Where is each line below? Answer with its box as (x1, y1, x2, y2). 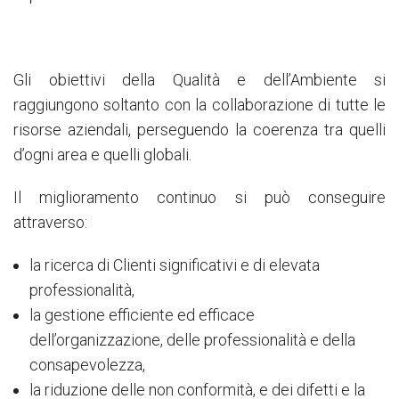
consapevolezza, (28, 354, 145, 374)
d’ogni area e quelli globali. (13, 144, 191, 164)
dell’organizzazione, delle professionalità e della (28, 330, 355, 349)
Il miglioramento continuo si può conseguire (13, 187, 386, 207)
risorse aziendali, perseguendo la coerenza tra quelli (13, 119, 386, 139)
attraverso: (13, 212, 87, 232)
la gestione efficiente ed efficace (28, 305, 255, 324)
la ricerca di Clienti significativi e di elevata (28, 255, 320, 274)
